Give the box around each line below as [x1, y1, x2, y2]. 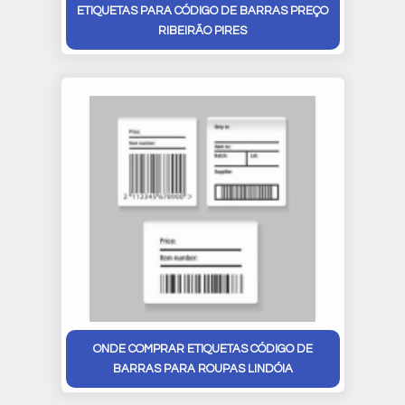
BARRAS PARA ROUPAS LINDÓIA [112, 363, 293, 376]
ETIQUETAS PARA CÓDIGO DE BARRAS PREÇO [77, 5, 328, 18]
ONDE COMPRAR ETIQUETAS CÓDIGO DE [92, 343, 313, 356]
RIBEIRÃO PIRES [158, 24, 247, 38]
